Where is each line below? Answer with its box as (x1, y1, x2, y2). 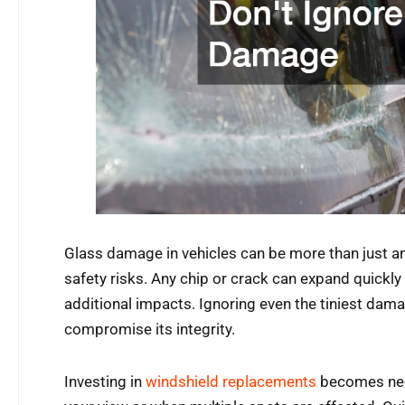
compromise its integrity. (64, 320, 235, 339)
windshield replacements (146, 372, 316, 391)
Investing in (64, 372, 146, 391)
